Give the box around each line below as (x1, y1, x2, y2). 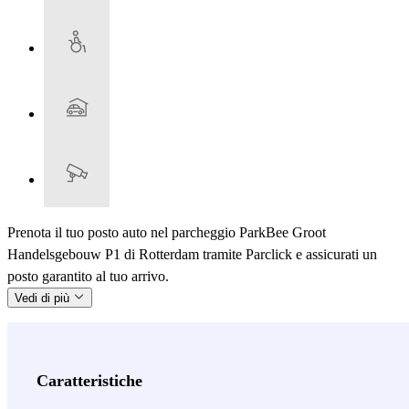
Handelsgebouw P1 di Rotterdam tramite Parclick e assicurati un (7, 246, 377, 263)
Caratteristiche (37, 372, 142, 391)
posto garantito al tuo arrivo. (7, 268, 169, 285)
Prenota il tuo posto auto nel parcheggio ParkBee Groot (7, 225, 326, 241)
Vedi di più (15, 291, 73, 306)
